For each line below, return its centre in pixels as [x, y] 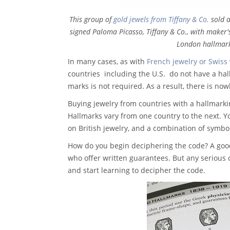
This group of [91, 19]
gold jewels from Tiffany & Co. [161, 19]
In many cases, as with [107, 61]
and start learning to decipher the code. [137, 170]
